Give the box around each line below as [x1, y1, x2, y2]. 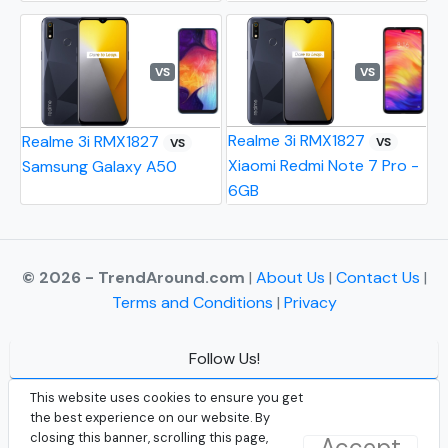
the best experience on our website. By [30, 409, 270, 426]
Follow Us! [188, 348, 260, 370]
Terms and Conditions [111, 292, 273, 314]
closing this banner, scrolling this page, [30, 429, 268, 446]
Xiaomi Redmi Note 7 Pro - [228, 155, 420, 177]
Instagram [178, 424, 256, 446]
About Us [255, 267, 329, 289]
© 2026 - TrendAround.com [21, 267, 245, 289]
